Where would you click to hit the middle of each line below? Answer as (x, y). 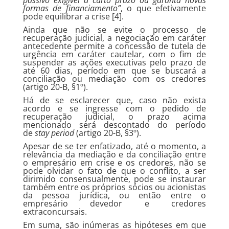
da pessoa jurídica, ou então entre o (114, 195)
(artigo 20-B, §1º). (55, 87)
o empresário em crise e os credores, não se (114, 163)
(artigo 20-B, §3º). (107, 133)
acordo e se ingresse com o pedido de (114, 108)
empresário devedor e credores (114, 203)
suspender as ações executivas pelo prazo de (114, 62)
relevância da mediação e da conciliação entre (114, 154)
